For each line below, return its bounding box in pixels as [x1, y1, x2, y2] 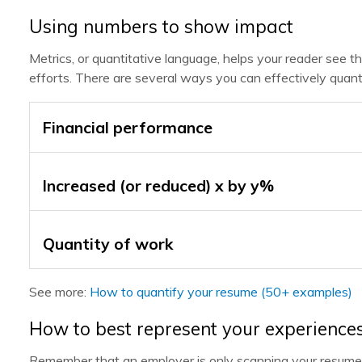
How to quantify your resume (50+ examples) [90, 284, 352, 300]
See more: [29, 284, 90, 300]
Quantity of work [43, 234, 173, 254]
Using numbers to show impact [29, 15, 293, 38]
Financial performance [43, 117, 213, 137]
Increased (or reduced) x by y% [43, 175, 274, 196]
